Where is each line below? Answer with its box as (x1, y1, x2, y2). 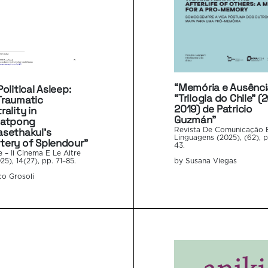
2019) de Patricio (174, 102, 252, 116)
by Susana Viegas (174, 158, 237, 165)
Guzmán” (174, 113, 216, 127)
